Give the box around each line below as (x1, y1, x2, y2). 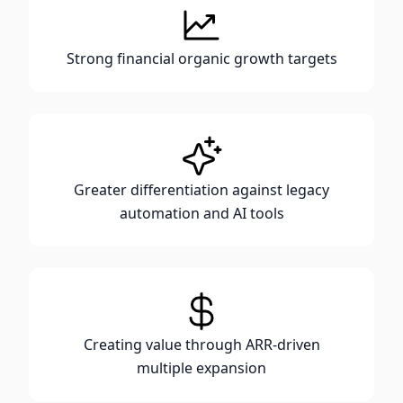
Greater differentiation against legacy (74, 180, 329, 200)
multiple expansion (137, 358, 266, 378)
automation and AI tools (119, 203, 284, 223)
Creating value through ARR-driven (83, 335, 320, 354)
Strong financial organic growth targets (66, 49, 337, 68)
